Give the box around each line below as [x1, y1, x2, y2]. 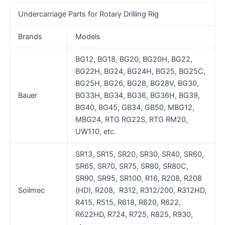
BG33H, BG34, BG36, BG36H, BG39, [75, 91, 200, 100]
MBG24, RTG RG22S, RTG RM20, [75, 115, 188, 125]
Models [75, 32, 100, 42]
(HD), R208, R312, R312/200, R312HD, [75, 186, 206, 195]
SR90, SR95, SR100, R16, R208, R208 [75, 174, 202, 183]
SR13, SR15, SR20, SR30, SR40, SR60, [75, 150, 204, 159]
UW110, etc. [75, 127, 116, 137]
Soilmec [18, 186, 45, 195]
